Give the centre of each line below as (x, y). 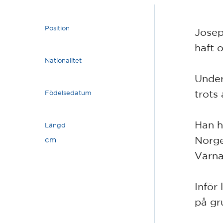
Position (57, 28)
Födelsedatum (68, 93)
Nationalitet (63, 60)
